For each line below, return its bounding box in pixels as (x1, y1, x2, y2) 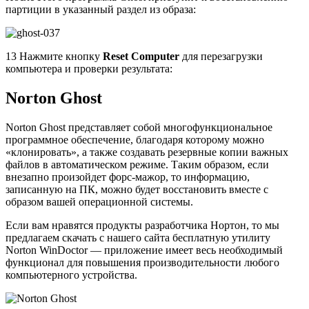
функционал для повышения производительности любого (6, 256, 279, 268)
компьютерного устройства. (6, 268, 137, 281)
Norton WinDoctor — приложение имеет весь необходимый (6, 243, 283, 256)
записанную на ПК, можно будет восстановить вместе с (6, 183, 268, 195)
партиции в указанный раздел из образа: (6, 3, 196, 15)
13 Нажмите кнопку (6, 50, 103, 62)
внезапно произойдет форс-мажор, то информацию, (6, 170, 250, 183)
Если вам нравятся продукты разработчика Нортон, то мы (6, 219, 279, 231)
